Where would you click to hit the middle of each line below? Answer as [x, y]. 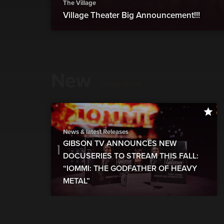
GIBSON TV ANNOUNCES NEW [120, 144]
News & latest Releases [96, 132]
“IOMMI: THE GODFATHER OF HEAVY [130, 169]
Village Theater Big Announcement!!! [131, 15]
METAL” [76, 181]
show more [121, 84]
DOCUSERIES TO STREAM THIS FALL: [131, 156]
